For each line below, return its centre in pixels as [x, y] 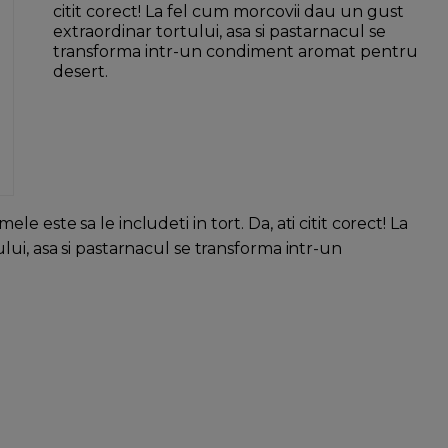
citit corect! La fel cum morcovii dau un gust [228, 12]
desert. [80, 72]
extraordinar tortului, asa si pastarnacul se [219, 32]
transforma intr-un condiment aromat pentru [235, 52]
